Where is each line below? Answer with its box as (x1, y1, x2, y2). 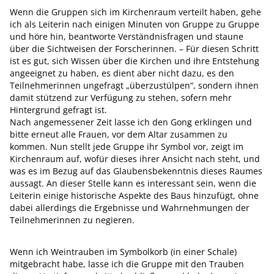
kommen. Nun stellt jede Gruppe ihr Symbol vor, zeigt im (10, 141, 243, 152)
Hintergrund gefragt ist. (10, 104, 107, 116)
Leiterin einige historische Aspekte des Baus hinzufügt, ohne (10, 190, 259, 201)
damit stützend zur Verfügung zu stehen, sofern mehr (10, 92, 232, 103)
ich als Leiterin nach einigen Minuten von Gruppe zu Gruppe (10, 18, 259, 30)
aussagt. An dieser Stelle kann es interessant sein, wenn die (10, 177, 256, 189)
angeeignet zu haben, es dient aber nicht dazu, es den (10, 67, 234, 79)
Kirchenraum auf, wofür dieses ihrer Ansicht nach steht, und (10, 153, 260, 165)
